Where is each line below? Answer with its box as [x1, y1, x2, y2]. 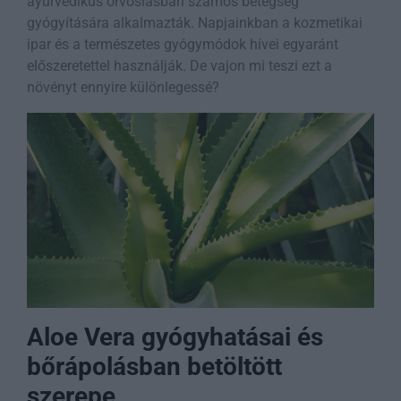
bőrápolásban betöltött [27, 352, 282, 382]
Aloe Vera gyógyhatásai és [27, 322, 323, 353]
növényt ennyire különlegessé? [27, 78, 219, 96]
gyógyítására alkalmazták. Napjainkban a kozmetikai [27, 13, 363, 31]
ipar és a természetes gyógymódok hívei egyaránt [27, 35, 338, 53]
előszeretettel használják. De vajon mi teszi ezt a [27, 56, 332, 74]
